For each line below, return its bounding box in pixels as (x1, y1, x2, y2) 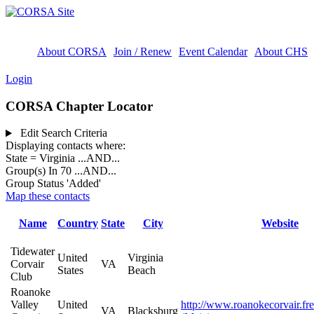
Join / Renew (114, 46, 172, 57)
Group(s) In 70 (6, 165, 74, 177)
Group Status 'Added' (6, 177, 101, 190)
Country (57, 217, 98, 230)
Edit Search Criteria (17, 127, 107, 139)
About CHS (254, 46, 308, 57)
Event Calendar (179, 46, 247, 57)
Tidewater (11, 245, 55, 258)
